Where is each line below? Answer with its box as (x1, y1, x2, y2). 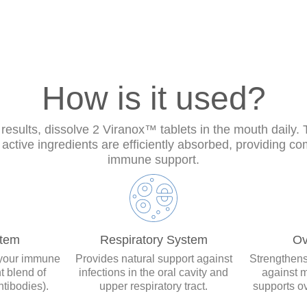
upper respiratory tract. (99, 280, 208, 292)
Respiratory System (99, 233, 208, 247)
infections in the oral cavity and (79, 267, 228, 278)
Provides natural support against (75, 253, 232, 265)
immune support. (108, 153, 199, 167)
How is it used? (41, 80, 266, 116)
